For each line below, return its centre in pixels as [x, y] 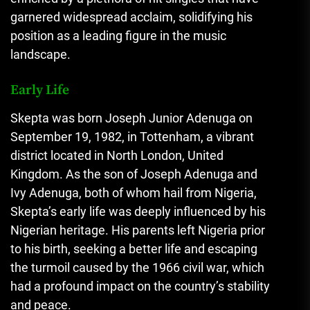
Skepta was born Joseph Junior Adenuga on [131, 118]
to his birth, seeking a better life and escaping [134, 249]
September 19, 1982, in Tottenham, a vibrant [132, 137]
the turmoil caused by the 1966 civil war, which [137, 268]
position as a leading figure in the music [118, 36]
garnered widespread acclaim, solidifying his [131, 17]
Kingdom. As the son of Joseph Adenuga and [134, 174]
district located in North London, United [117, 156]
